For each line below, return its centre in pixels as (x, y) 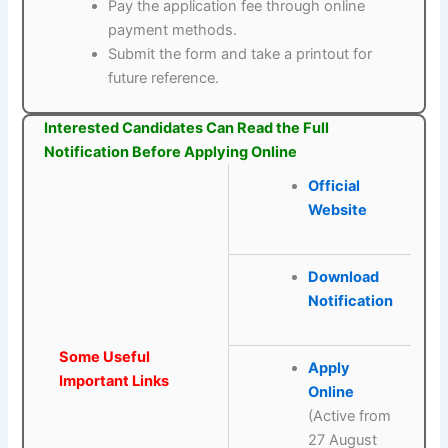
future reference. (164, 78)
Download (343, 277)
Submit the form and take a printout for (240, 54)
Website (337, 210)
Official (333, 186)
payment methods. (173, 30)
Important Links (114, 381)
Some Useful (105, 357)
